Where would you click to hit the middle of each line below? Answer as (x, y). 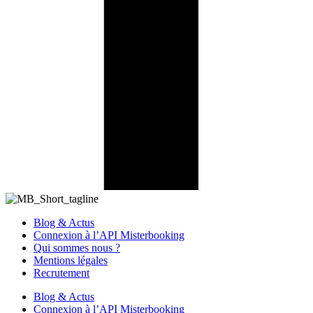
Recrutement (61, 273)
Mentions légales (71, 261)
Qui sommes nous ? (77, 248)
